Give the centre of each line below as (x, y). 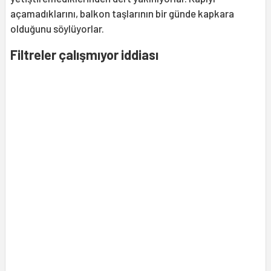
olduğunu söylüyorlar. (58, 29)
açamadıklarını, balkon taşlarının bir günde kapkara (122, 14)
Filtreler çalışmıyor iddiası (84, 55)
